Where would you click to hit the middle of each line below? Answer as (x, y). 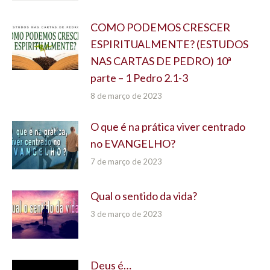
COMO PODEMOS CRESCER (160, 27)
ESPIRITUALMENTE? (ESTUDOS (169, 44)
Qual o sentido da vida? (144, 196)
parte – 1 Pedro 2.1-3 (139, 77)
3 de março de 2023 (126, 214)
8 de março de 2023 (126, 96)
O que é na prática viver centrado (168, 126)
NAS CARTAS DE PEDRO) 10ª (161, 61)
